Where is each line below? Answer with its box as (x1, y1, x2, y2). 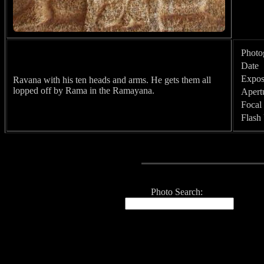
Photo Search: (151, 187, 207, 197)
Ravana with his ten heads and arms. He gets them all (13, 75, 211, 85)
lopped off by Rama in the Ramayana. (13, 85, 154, 95)
